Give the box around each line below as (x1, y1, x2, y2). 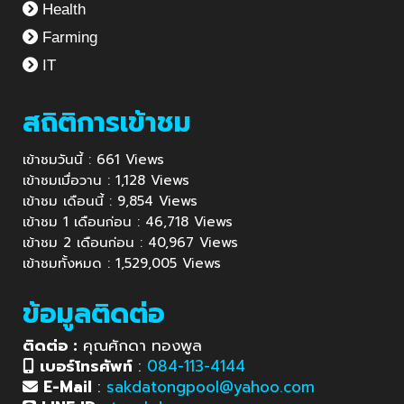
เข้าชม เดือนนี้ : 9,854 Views (23, 191, 197, 212)
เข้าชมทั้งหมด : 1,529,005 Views (23, 253, 221, 274)
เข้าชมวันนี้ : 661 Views (23, 150, 164, 170)
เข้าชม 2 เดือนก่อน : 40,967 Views (23, 233, 238, 253)
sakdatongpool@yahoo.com (106, 375, 315, 399)
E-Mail (38, 375, 92, 399)
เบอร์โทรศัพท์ (34, 354, 133, 379)
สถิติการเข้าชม (23, 102, 191, 144)
